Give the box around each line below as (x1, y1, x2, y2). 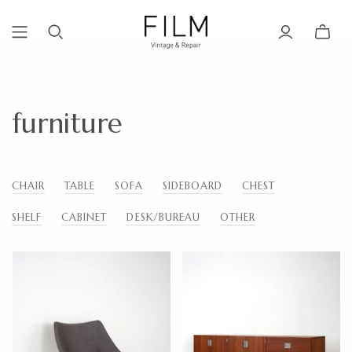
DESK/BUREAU (126, 211, 200, 225)
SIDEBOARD (162, 179, 222, 193)
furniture (12, 106, 123, 141)
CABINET (61, 211, 108, 225)
